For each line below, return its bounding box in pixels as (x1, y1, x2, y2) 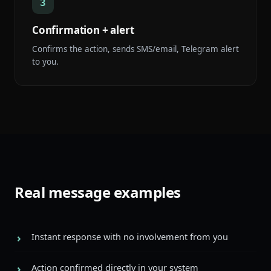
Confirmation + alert (32, 23, 134, 37)
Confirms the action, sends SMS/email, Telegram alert (32, 44, 239, 54)
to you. (32, 56, 59, 67)
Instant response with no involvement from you (31, 230, 228, 243)
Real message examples (15, 182, 181, 202)
